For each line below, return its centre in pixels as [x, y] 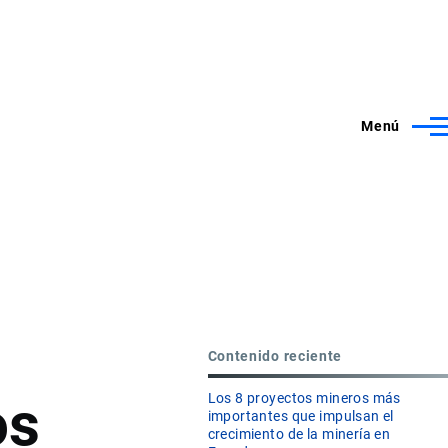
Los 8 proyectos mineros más [304, 398]
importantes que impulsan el [300, 416]
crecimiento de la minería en [299, 434]
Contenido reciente [275, 355]
